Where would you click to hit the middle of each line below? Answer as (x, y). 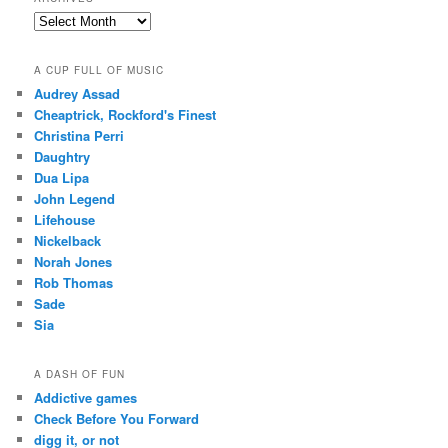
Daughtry (62, 156)
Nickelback (68, 240)
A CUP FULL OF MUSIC (99, 69)
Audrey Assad (77, 93)
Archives (57, 19)
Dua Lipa (62, 177)
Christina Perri (79, 135)
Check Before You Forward (117, 419)
